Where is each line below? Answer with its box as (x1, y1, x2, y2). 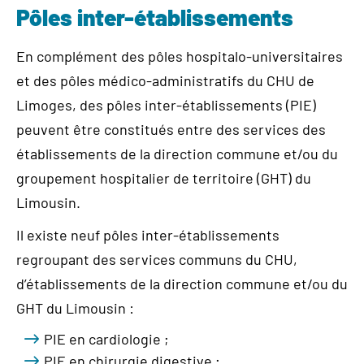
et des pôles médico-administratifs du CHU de (16, 71, 314, 89)
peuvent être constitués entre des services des (16, 120, 326, 138)
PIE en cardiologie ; (44, 330, 169, 348)
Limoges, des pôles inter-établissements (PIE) (16, 96, 316, 114)
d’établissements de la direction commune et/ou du (16, 275, 348, 292)
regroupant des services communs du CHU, (16, 250, 297, 268)
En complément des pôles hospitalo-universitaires (16, 47, 343, 65)
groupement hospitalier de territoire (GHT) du (16, 169, 311, 187)
